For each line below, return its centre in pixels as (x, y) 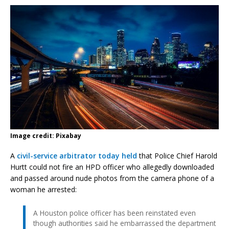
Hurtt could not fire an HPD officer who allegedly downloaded (112, 167)
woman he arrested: (43, 189)
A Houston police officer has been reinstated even (114, 213)
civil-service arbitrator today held (77, 155)
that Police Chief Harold (177, 155)
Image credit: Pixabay (46, 135)
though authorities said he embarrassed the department (124, 223)
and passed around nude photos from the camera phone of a (112, 178)
